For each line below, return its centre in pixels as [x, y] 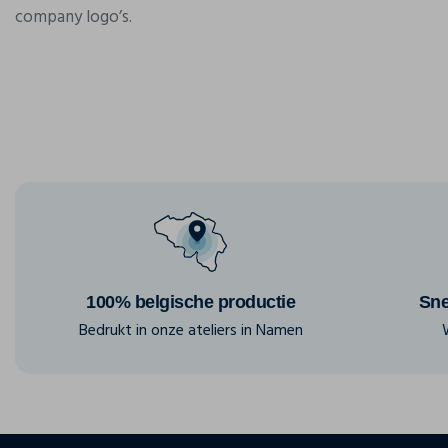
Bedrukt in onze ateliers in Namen [190, 331]
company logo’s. [73, 17]
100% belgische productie [190, 302]
